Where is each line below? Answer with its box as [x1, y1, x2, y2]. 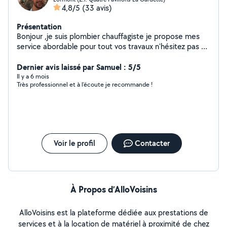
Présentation [17, 21, 62, 32]
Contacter [134, 138, 170, 148]
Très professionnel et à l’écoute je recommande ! [105, 80, 153, 89]
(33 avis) [82, 3, 112, 13]
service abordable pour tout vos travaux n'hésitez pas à [17, 41, 205, 52]
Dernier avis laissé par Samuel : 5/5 [17, 61, 141, 72]
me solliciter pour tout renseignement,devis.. [17, 51, 170, 62]
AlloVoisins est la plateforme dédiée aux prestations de [19, 207, 208, 218]
